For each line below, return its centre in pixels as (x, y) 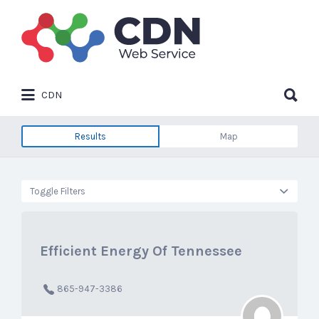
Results (90, 136)
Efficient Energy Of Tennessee (141, 251)
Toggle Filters (58, 191)
